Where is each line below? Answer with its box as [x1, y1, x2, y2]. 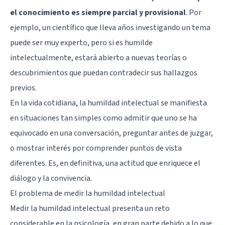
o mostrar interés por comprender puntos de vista [10, 142, 182, 154]
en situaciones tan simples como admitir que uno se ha [10, 112, 197, 124]
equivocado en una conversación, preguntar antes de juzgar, [10, 127, 213, 139]
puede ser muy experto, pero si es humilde [10, 37, 153, 48]
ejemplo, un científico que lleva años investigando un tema [10, 22, 210, 33]
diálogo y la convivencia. [10, 172, 92, 184]
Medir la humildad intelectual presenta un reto [10, 202, 170, 214]
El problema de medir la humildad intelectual [10, 187, 165, 199]
